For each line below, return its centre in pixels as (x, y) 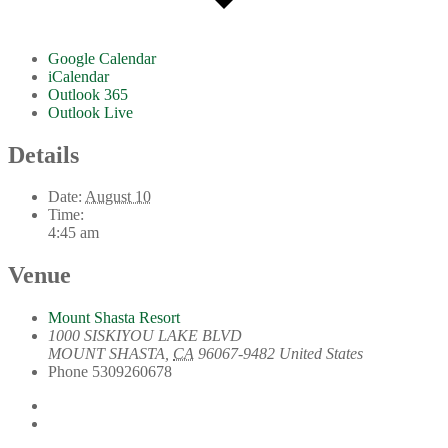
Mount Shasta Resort (114, 318)
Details (43, 154)
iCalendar (78, 76)
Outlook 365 (88, 94)
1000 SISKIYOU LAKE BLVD (145, 336)
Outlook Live (90, 112)
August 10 (118, 197)
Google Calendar (102, 58)
